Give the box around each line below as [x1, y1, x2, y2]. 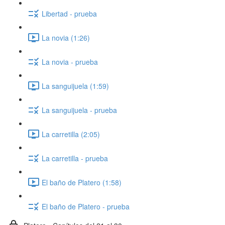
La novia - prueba [42, 56, 98, 67]
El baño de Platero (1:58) [42, 177, 122, 187]
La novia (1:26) [42, 32, 90, 43]
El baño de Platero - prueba [42, 201, 130, 211]
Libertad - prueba [42, 8, 97, 19]
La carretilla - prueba [42, 153, 108, 163]
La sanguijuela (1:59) [42, 80, 109, 91]
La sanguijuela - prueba [42, 104, 117, 115]
